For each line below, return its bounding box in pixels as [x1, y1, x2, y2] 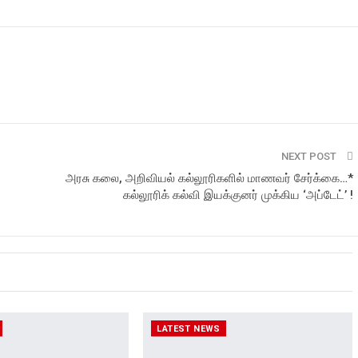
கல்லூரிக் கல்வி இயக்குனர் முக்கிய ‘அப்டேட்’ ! [123, 187, 353, 202]
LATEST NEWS [157, 324, 221, 335]
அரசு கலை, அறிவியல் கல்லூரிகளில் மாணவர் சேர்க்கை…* [66, 170, 353, 185]
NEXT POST [281, 149, 339, 162]
